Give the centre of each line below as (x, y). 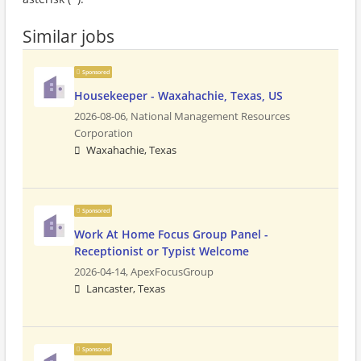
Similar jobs (68, 36)
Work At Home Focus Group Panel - (171, 234)
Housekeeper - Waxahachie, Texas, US (178, 95)
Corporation (104, 133)
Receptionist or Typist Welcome (162, 251)
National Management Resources (210, 116)
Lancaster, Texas (126, 289)
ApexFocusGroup (172, 272)
